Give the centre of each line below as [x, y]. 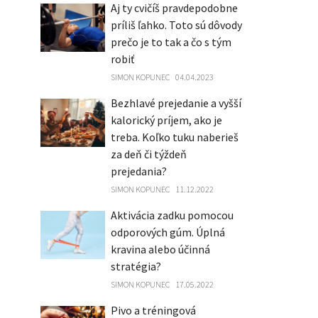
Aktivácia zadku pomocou [172, 215]
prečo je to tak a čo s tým [171, 42]
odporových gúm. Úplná [168, 232]
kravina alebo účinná [160, 249]
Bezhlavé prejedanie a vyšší [176, 103]
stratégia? [136, 266]
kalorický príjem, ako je [166, 120]
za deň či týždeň [148, 154]
